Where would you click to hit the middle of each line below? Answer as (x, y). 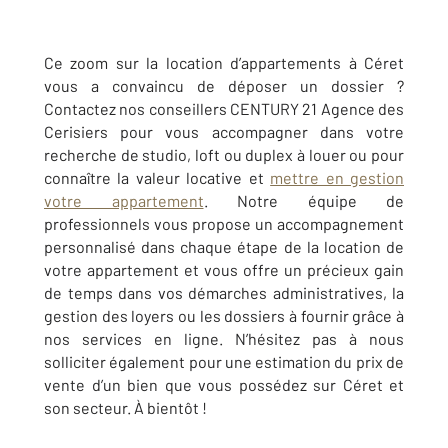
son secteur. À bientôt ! (125, 407)
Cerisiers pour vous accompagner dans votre (224, 131)
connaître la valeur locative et (157, 177)
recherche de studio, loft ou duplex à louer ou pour (224, 154)
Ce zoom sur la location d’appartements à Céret (224, 62)
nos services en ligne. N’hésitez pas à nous (224, 338)
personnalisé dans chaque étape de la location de (224, 246)
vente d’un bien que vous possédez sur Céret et (224, 384)
